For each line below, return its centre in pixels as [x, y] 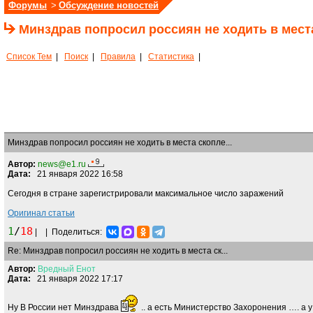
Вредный [56, 269]
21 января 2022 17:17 [77, 279]
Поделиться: [79, 232]
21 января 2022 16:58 [77, 174]
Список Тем [29, 57]
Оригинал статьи [41, 213]
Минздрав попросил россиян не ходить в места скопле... [121, 143]
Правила [118, 57]
